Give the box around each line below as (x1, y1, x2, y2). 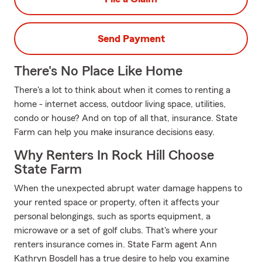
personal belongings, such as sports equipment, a (14, 212, 211, 221)
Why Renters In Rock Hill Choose (14, 149, 214, 163)
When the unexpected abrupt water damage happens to (14, 184, 242, 193)
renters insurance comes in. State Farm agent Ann (14, 240, 217, 249)
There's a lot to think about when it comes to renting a (14, 85, 230, 95)
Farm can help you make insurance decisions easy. (14, 127, 215, 137)
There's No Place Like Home (14, 64, 182, 78)
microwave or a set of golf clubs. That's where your (14, 226, 218, 235)
